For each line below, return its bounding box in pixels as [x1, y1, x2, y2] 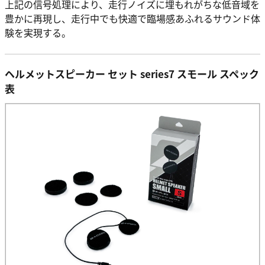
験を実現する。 [5, 25, 71, 40]
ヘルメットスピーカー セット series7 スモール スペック [5, 66, 259, 81]
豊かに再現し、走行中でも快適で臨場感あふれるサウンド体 [5, 11, 260, 25]
